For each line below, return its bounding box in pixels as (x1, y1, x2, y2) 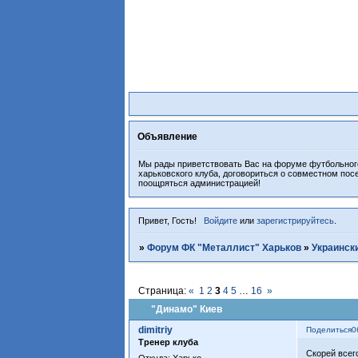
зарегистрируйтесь (256, 216, 334, 226)
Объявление (137, 130, 198, 142)
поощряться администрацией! (138, 178, 261, 189)
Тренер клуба (138, 337, 199, 348)
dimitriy (138, 324, 173, 336)
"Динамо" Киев (151, 304, 223, 316)
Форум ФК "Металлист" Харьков (147, 242, 302, 254)
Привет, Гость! (138, 216, 197, 226)
